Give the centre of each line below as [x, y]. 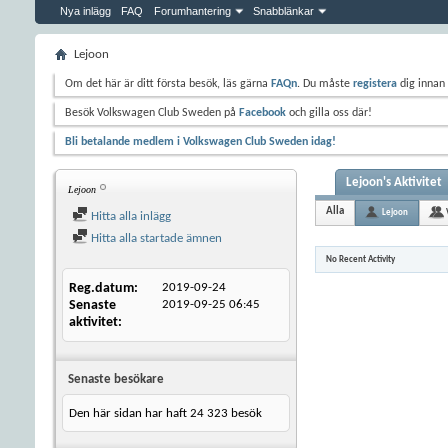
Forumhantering [192, 11]
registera [375, 84]
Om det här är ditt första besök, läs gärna [168, 84]
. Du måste [325, 84]
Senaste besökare [116, 379]
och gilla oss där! [329, 113]
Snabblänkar [283, 11]
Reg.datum [101, 288]
